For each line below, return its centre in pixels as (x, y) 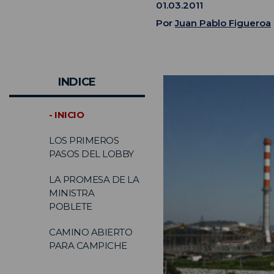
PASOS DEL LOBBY (91, 154)
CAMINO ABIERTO (91, 232)
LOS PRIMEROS (84, 140)
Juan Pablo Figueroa (223, 23)
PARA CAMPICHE (88, 245)
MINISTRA (72, 193)
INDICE (77, 82)
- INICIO (66, 114)
